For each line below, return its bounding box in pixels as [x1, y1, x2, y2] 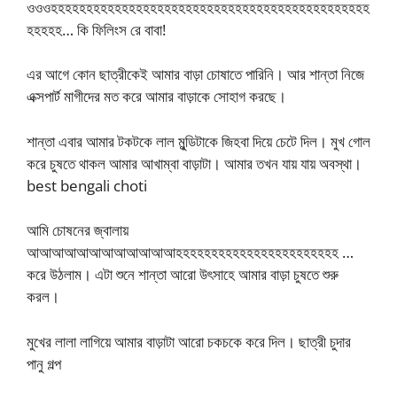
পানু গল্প [27, 353, 61, 374]
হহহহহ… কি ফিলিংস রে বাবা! [27, 19, 166, 40]
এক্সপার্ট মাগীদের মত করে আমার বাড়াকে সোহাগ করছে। [27, 86, 286, 107]
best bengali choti [27, 175, 147, 196]
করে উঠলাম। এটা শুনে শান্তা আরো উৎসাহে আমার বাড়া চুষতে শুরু [27, 264, 339, 285]
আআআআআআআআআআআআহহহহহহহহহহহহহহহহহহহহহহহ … [27, 242, 354, 263]
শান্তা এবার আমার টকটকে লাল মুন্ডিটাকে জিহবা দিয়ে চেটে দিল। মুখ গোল [27, 130, 370, 152]
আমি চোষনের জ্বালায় [27, 220, 128, 241]
